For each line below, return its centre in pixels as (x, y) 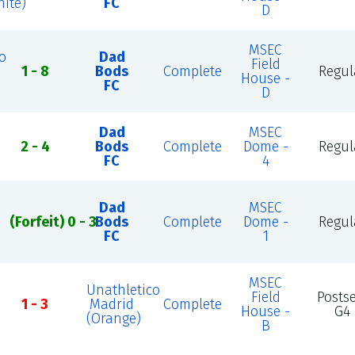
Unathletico (123, 290)
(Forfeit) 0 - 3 (53, 222)
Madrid (112, 304)
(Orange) (113, 319)
